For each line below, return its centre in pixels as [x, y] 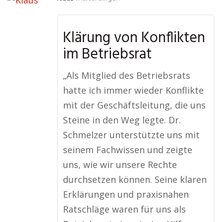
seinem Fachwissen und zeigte [128, 150]
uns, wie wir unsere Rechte [120, 165]
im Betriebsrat [107, 55]
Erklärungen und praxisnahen [126, 194]
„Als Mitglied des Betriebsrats [127, 76]
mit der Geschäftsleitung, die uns [134, 105]
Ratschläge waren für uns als [124, 209]
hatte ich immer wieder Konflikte [133, 90]
